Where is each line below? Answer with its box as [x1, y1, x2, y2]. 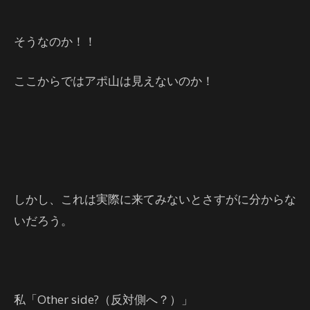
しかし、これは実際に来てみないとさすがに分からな [14, 190, 296, 207]
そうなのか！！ [14, 33, 96, 49]
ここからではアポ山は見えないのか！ [14, 72, 214, 89]
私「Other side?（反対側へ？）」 [14, 291, 193, 307]
